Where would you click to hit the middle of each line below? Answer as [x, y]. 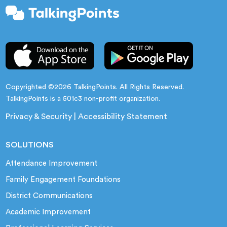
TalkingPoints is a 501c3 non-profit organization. [83, 99]
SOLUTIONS [30, 145]
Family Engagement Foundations [63, 179]
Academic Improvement [48, 212]
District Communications [49, 196]
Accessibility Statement [123, 116]
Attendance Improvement [52, 163]
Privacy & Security [39, 116]
